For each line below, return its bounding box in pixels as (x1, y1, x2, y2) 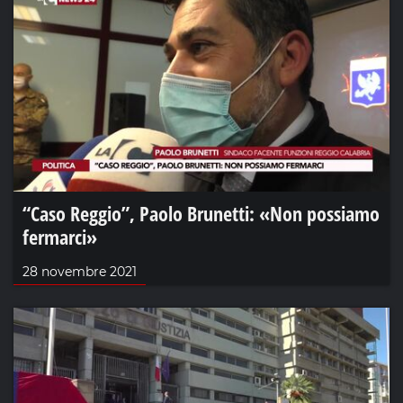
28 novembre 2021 (22, 263, 137, 280)
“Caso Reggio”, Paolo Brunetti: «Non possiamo (22, 199, 380, 227)
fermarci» (22, 222, 97, 250)
